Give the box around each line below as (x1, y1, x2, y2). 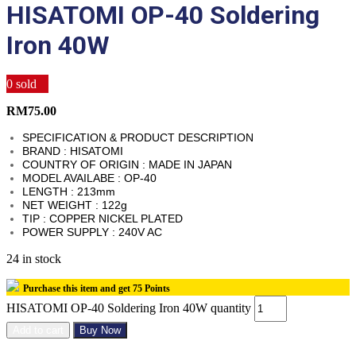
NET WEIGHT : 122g (22, 199, 127, 212)
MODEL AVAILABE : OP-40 (22, 172, 157, 185)
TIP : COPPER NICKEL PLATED (22, 212, 183, 226)
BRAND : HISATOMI (22, 145, 123, 158)
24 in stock (6, 252, 61, 266)
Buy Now (79, 324, 121, 337)
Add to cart (13, 324, 64, 337)
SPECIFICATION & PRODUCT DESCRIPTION (22, 131, 253, 145)
